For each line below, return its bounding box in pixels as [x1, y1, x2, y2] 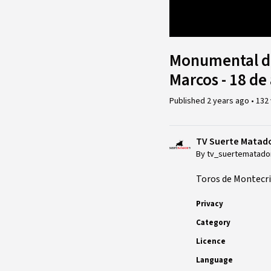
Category [196, 217, 230, 228]
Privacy [196, 198, 223, 209]
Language [196, 254, 233, 266]
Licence [196, 235, 226, 247]
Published [169, 94, 207, 107]
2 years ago [207, 94, 251, 107]
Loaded [180, 9, 206, 19]
